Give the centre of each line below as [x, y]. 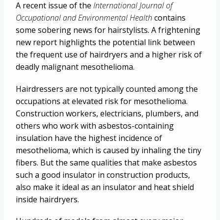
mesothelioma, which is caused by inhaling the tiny [109, 150]
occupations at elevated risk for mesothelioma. [102, 101]
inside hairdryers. [47, 199]
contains [169, 18]
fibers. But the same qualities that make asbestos [106, 162]
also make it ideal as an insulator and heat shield [105, 187]
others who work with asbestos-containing [95, 125]
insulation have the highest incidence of [89, 138]
